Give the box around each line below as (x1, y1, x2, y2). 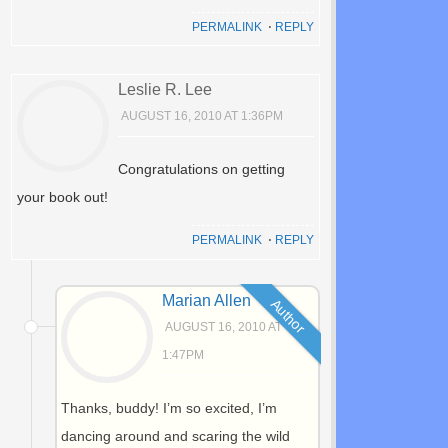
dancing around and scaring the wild (61, 428, 291, 445)
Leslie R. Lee (117, 81, 212, 99)
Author (267, 295, 309, 337)
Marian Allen (162, 292, 252, 310)
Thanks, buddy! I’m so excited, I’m (61, 400, 278, 417)
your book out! (16, 189, 108, 206)
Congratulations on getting (117, 161, 285, 178)
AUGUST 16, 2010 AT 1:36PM (120, 109, 283, 124)
